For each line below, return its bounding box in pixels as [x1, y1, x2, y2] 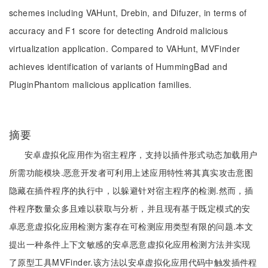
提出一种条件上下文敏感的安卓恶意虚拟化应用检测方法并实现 [9, 238, 251, 250]
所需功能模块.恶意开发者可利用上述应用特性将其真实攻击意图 [9, 166, 254, 178]
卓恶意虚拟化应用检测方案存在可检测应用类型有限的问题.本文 [9, 220, 254, 232]
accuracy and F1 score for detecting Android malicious [9, 25, 229, 36]
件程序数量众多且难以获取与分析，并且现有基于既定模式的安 [9, 202, 251, 214]
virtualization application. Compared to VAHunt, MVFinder [9, 42, 240, 54]
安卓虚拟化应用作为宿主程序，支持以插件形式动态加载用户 [25, 148, 258, 160]
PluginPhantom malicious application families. [9, 78, 192, 90]
